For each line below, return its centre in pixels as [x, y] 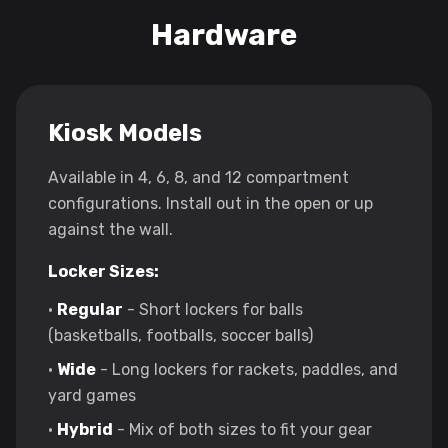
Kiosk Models [125, 133]
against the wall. [110, 230]
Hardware [224, 35]
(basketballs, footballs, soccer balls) [180, 336]
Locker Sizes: [103, 272]
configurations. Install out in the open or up [210, 204]
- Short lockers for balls [213, 310]
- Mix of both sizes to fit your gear [242, 430]
